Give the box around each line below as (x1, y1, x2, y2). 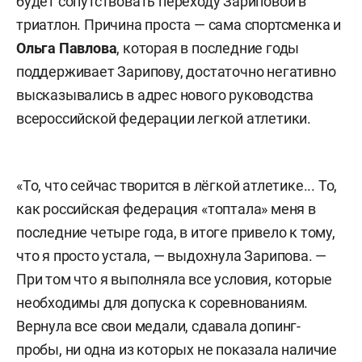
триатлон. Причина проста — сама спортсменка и (16, 16, 341, 33)
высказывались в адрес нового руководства (16, 86, 314, 103)
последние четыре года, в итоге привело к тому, (16, 224, 335, 241)
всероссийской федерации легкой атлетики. (16, 110, 311, 127)
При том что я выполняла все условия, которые (16, 271, 333, 288)
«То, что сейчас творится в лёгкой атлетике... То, (16, 177, 338, 194)
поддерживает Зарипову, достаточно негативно (16, 63, 336, 80)
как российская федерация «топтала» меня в (16, 200, 316, 217)
